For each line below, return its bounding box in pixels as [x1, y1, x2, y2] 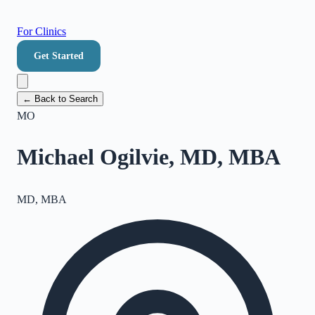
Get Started [34, 51, 84, 61]
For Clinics [17, 25, 66, 37]
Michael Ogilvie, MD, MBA [17, 144, 281, 170]
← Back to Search [22, 94, 98, 104]
